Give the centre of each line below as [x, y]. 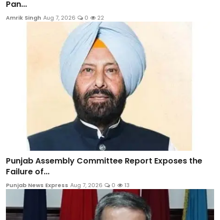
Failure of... [28, 171]
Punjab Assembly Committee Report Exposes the [104, 161]
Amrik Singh [24, 18]
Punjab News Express [37, 185]
